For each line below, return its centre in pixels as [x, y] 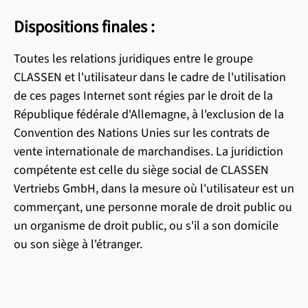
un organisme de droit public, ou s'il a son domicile [146, 226]
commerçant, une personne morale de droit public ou [153, 207]
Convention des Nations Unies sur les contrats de [142, 133]
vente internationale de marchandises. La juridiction [148, 152]
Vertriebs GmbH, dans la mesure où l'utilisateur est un [154, 189]
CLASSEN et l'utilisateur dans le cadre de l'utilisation [150, 77]
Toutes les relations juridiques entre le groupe [133, 59]
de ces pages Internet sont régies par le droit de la [143, 96]
